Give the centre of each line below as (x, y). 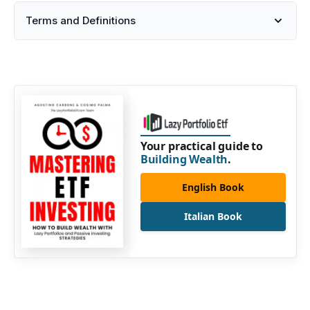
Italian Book (213, 216)
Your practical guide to (202, 146)
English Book (213, 187)
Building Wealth (184, 159)
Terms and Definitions (81, 21)
